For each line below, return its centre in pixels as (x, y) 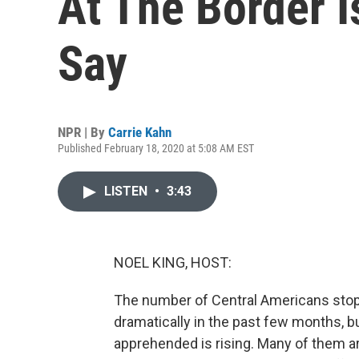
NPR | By (83, 132)
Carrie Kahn (140, 132)
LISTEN (127, 191)
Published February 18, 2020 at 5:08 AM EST (156, 148)
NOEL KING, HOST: (173, 262)
